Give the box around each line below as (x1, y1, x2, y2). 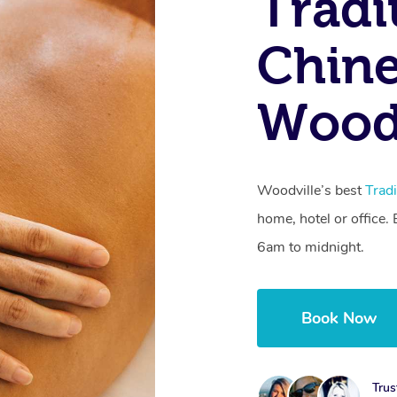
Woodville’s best (257, 180, 366, 200)
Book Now (301, 307, 378, 329)
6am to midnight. (257, 237, 365, 257)
